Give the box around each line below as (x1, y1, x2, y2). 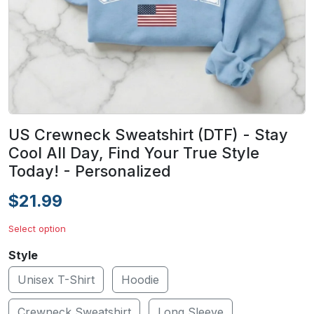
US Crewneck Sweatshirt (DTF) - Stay (8, 125, 288, 144)
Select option (8, 223, 66, 234)
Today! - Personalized (8, 162, 171, 180)
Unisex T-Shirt (18, 273, 95, 287)
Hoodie (121, 273, 159, 287)
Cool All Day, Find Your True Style (8, 144, 259, 162)
